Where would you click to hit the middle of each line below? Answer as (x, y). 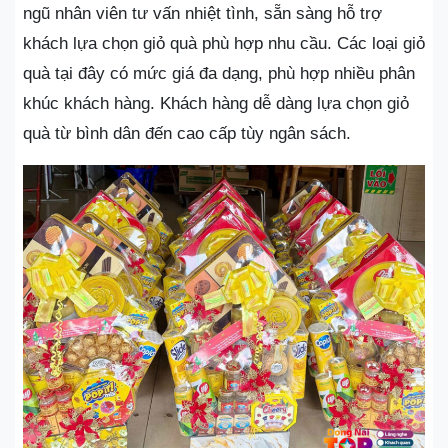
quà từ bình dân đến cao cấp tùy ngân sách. (187, 133)
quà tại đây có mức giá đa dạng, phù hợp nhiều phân (219, 73)
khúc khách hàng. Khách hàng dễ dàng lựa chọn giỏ (216, 103)
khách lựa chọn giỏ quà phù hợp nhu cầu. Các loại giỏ (224, 43)
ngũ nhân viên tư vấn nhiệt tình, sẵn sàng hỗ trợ (202, 13)
